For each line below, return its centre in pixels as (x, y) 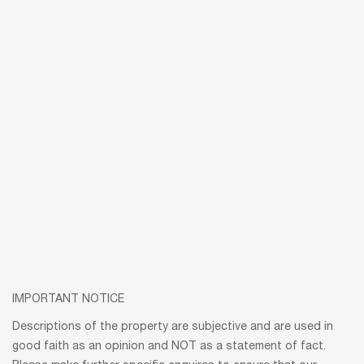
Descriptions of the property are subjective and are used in (173, 328)
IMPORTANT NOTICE (68, 300)
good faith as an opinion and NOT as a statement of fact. (169, 347)
